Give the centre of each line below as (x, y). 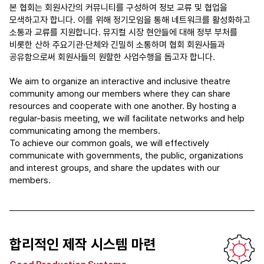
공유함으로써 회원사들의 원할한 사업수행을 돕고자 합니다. (112, 57)
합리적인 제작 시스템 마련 (83, 244)
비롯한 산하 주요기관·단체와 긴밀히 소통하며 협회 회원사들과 (117, 45)
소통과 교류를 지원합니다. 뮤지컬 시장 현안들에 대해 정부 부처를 (123, 32)
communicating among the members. (85, 131)
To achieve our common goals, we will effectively (109, 143)
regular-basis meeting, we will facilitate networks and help (127, 118)
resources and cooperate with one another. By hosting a (123, 106)
